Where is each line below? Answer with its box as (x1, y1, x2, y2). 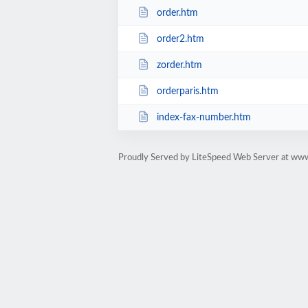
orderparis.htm (156, 86, 219, 96)
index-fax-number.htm (156, 112, 251, 122)
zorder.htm (156, 60, 202, 70)
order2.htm (156, 34, 204, 44)
